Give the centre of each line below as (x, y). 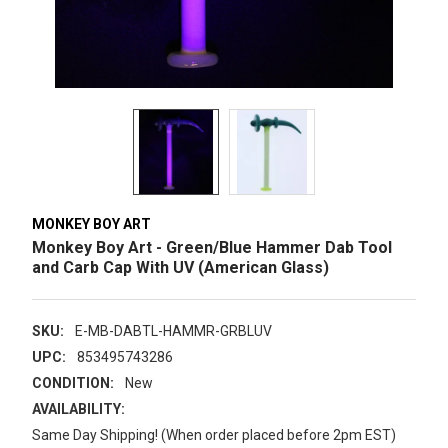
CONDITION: (73, 382)
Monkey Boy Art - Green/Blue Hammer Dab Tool (212, 247)
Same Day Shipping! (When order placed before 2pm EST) (214, 434)
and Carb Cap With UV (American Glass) (180, 267)
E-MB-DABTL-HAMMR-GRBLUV (173, 330)
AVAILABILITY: (78, 408)
